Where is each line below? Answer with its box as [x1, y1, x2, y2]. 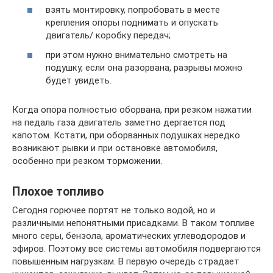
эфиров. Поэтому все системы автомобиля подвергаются [12, 243, 261, 254]
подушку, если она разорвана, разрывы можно [46, 62, 243, 73]
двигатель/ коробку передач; [46, 30, 171, 41]
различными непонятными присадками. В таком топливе [12, 217, 255, 229]
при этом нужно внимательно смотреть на [46, 49, 227, 60]
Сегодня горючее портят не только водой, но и [12, 204, 215, 216]
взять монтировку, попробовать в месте [46, 4, 220, 16]
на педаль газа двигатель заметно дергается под [12, 116, 225, 128]
